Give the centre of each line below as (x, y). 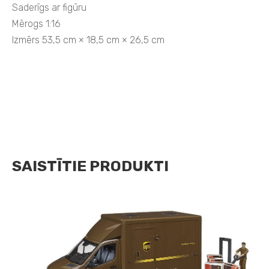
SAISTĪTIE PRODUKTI (90, 166)
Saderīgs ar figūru (49, 8)
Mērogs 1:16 (36, 24)
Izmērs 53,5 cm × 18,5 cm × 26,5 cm (88, 40)
